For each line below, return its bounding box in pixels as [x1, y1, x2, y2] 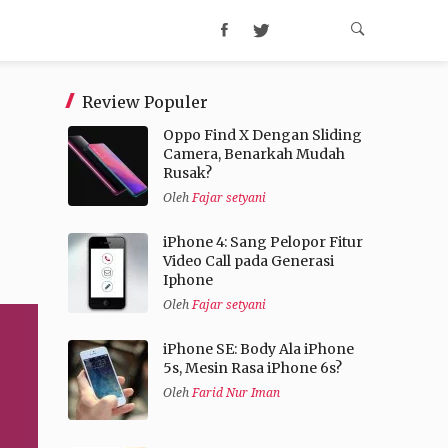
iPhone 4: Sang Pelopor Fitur [162, 233, 363, 252]
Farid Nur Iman [191, 386, 280, 401]
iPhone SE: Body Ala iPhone [162, 340, 354, 359]
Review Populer [81, 92, 208, 112]
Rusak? [162, 164, 212, 183]
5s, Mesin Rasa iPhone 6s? [162, 359, 342, 378]
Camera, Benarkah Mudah [162, 145, 345, 164]
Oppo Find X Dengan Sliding [162, 126, 362, 145]
